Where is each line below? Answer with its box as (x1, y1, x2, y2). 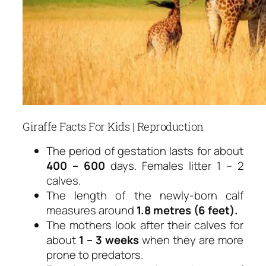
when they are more (139, 232, 243, 248)
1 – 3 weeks (79, 232, 139, 248)
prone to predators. (46, 247, 143, 263)
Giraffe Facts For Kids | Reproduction (23, 119, 204, 134)
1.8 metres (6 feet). (137, 202, 238, 218)
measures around (46, 202, 137, 218)
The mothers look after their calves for (46, 217, 243, 233)
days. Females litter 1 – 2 (105, 158, 243, 174)
